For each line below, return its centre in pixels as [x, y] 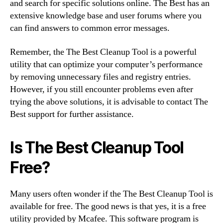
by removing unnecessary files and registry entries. [101, 77]
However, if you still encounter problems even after [102, 89]
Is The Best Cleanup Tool [97, 147]
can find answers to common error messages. [90, 28]
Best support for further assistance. [72, 114]
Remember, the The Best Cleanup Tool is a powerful [103, 52]
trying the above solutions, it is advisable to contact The [109, 102]
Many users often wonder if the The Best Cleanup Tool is [111, 194]
